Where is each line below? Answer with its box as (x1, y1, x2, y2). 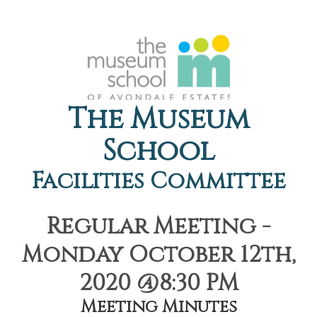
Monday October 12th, (21, 240, 296, 270)
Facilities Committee (31, 166, 286, 197)
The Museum (68, 100, 249, 139)
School (102, 132, 215, 171)
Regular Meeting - (47, 212, 270, 242)
